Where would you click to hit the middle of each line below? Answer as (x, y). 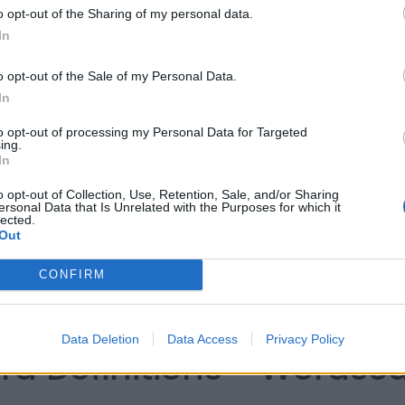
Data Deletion (100, 339)
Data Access (202, 339)
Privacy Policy (305, 339)
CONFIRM (72, 274)
